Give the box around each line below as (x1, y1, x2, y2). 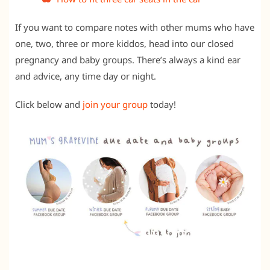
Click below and (15, 98, 83, 110)
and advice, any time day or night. (15, 69, 156, 82)
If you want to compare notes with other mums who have (15, 20, 254, 33)
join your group (83, 98, 148, 110)
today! (148, 98, 176, 110)
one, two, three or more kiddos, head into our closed (15, 37, 234, 49)
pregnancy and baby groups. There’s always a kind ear (15, 53, 240, 66)
